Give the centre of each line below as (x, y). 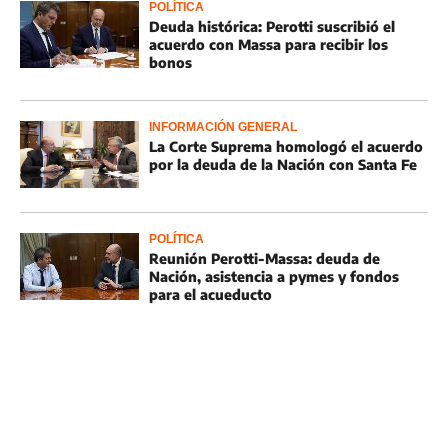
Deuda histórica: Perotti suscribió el (272, 26)
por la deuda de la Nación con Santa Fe (283, 164)
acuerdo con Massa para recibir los (268, 44)
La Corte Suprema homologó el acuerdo (286, 146)
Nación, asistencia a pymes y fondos (274, 276)
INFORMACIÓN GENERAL (223, 127)
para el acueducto (210, 294)
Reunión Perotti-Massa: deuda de (264, 258)
